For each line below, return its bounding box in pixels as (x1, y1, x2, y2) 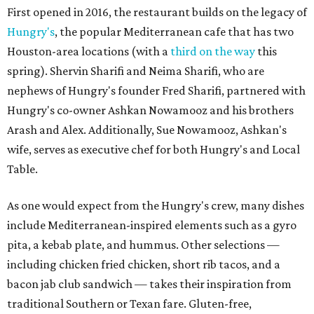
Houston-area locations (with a (7, 44, 170, 59)
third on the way (170, 44, 255, 59)
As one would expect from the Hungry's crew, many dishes (7, 198, 304, 213)
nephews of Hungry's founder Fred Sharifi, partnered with (7, 83, 306, 98)
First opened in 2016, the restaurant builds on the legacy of (7, 5, 307, 20)
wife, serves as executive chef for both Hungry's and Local (7, 142, 300, 157)
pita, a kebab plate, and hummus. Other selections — (7, 238, 280, 252)
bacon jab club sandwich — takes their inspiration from (7, 277, 292, 292)
